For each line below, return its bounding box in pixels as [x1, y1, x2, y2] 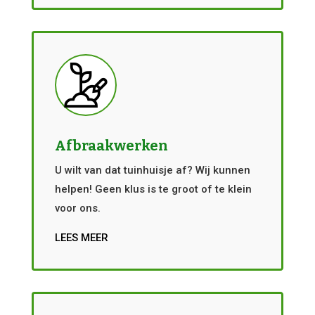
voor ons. [54, 202, 101, 214]
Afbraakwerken [54, 137, 168, 154]
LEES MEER [54, 231, 108, 244]
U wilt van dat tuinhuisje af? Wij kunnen [54, 164, 250, 176]
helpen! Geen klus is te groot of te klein [54, 183, 252, 195]
